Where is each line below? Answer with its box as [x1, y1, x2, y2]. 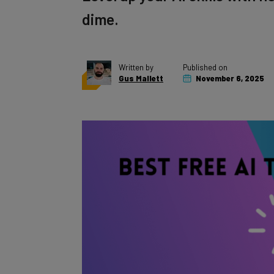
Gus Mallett [119, 60, 163, 70]
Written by [119, 49, 154, 59]
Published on [183, 49, 228, 59]
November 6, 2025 [194, 60, 264, 70]
